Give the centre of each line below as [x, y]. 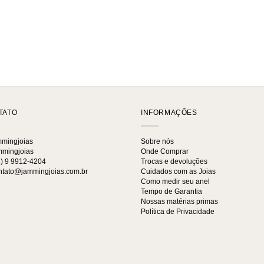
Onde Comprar [165, 152]
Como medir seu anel [175, 182]
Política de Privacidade [178, 212]
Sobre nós [157, 142]
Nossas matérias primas [179, 202]
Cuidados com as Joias [178, 172]
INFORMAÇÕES [169, 112]
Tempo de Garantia [171, 192]
